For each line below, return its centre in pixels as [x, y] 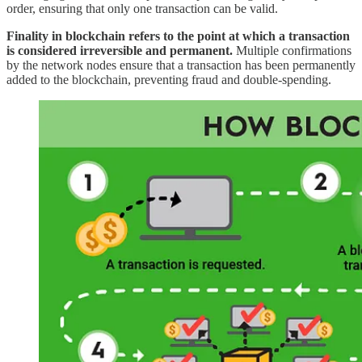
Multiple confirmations [292, 50]
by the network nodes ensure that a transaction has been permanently [181, 65]
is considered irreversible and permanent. [120, 50]
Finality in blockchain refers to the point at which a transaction [178, 36]
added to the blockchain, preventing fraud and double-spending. [169, 79]
